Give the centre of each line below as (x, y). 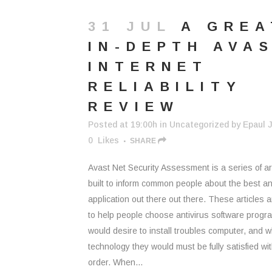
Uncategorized (199, 124)
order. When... (115, 262)
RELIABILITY (165, 87)
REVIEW (134, 107)
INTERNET (148, 66)
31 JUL (130, 26)
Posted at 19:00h (123, 124)
